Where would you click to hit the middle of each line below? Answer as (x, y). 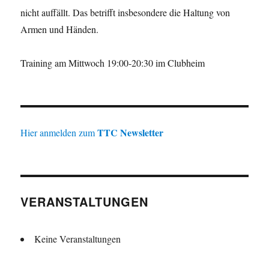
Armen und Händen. (60, 29)
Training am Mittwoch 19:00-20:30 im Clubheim (113, 63)
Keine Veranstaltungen (78, 239)
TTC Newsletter (131, 132)
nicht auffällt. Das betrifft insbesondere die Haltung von (125, 12)
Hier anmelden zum (59, 132)
